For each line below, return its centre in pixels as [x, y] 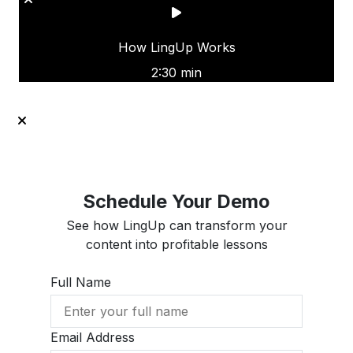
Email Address [93, 337]
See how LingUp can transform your [176, 225]
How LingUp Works [176, 47]
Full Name [81, 282]
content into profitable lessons [176, 244]
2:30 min [176, 72]
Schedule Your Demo [176, 201]
